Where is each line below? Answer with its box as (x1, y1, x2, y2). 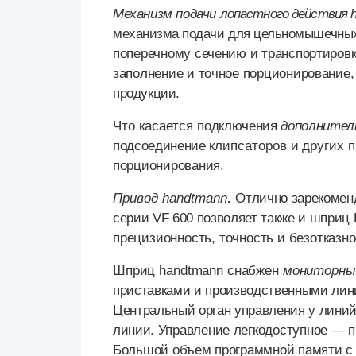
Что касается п (113, 118, 204, 134)
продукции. (113, 86, 180, 102)
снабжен (226, 263, 279, 279)
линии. (113, 323, 158, 339)
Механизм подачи (113, 6, 220, 22)
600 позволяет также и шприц (168, 211, 354, 226)
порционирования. (113, 158, 224, 174)
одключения (204, 118, 281, 134)
